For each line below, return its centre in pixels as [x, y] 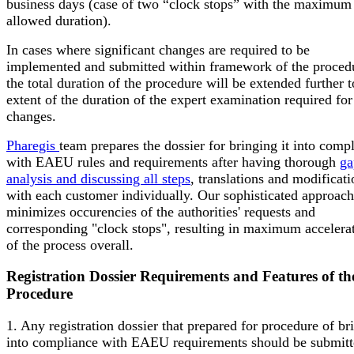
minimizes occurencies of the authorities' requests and [161, 211]
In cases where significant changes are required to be [158, 49]
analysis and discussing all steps [98, 178]
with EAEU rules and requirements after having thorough [173, 162]
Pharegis [33, 145]
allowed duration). [59, 20]
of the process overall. [70, 245]
